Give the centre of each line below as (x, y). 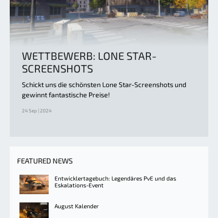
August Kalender (77, 206)
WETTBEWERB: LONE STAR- (89, 55)
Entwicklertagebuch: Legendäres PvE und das (115, 178)
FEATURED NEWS (45, 160)
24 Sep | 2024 (37, 110)
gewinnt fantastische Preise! (66, 94)
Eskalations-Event (79, 185)
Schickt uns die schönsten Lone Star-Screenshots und (104, 84)
